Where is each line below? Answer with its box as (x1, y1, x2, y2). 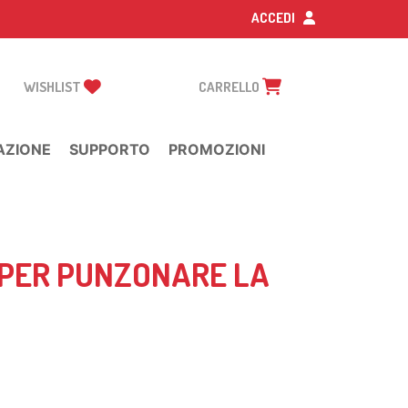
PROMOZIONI (168, 140, 265, 158)
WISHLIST (24, 78, 84, 96)
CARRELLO (199, 78, 262, 96)
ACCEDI (251, 9, 298, 26)
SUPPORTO (69, 140, 150, 158)
